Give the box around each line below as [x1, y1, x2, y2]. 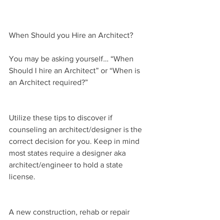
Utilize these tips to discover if [9, 113, 114, 122]
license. [9, 172, 35, 181]
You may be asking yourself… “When [9, 54, 136, 63]
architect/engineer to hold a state [9, 160, 125, 169]
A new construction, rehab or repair [9, 207, 132, 216]
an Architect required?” [9, 78, 88, 86]
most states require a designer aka [9, 148, 128, 157]
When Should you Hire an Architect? [9, 30, 133, 39]
